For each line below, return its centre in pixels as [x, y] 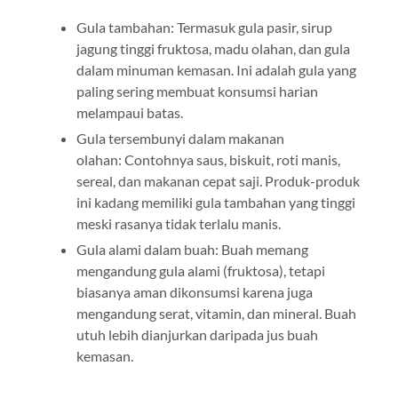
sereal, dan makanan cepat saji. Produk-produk [218, 180]
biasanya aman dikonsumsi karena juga [194, 291]
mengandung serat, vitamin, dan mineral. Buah [216, 313]
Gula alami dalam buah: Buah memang [192, 249]
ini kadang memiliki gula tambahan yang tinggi [215, 202]
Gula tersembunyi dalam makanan [180, 138]
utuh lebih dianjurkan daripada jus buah [197, 334]
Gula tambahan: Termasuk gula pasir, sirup [204, 27]
